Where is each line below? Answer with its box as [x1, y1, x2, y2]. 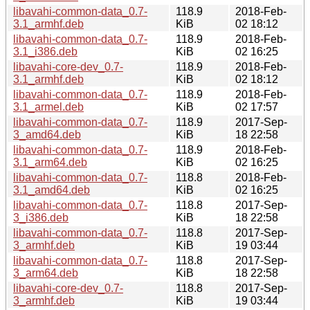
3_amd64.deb [13, 128, 81, 140]
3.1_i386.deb [13, 45, 77, 57]
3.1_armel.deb [13, 100, 84, 113]
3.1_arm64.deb [13, 156, 87, 168]
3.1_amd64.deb [13, 183, 90, 196]
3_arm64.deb [13, 266, 78, 279]
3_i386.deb [13, 211, 69, 224]
